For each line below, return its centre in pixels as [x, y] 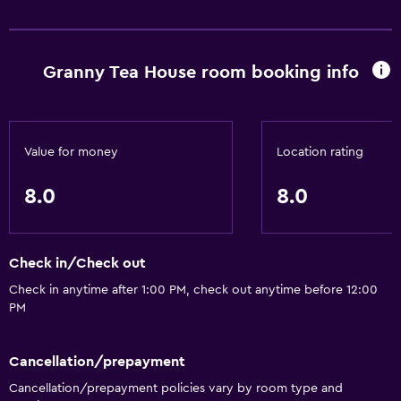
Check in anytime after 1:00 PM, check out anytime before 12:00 [193, 290]
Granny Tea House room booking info [200, 72]
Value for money [71, 152]
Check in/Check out [77, 264]
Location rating [320, 152]
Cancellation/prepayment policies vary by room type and [176, 388]
